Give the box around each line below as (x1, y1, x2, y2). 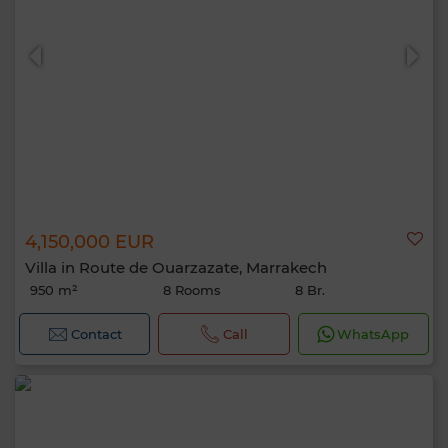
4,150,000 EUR (25, 231, 154, 253)
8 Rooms (162, 282, 221, 298)
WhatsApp (337, 326, 410, 342)
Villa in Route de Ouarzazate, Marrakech (25, 258, 327, 277)
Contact (70, 326, 122, 342)
